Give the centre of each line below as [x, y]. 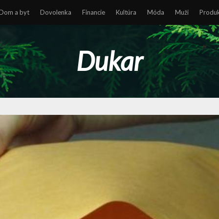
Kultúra [126, 12]
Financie [94, 12]
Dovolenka [56, 12]
